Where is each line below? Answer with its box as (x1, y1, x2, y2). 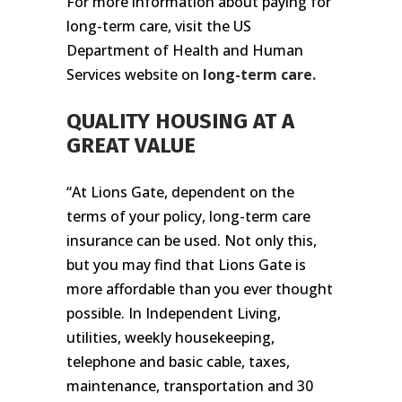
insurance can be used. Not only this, (66, 230, 317, 250)
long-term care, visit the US (66, 15, 251, 36)
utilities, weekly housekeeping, (66, 327, 275, 347)
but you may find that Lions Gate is (66, 254, 306, 275)
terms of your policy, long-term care (66, 205, 310, 226)
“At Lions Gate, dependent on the (66, 181, 294, 202)
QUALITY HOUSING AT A (66, 108, 294, 134)
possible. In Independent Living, (66, 302, 281, 323)
